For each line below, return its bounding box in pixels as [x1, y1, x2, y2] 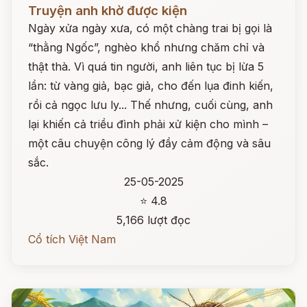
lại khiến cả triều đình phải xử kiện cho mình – [28, 117, 268, 131]
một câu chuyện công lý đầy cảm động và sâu [28, 136, 271, 150]
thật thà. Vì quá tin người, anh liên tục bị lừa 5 [28, 60, 264, 73]
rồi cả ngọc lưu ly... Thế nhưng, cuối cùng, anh [28, 98, 273, 112]
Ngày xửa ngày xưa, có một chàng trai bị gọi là [28, 21, 272, 35]
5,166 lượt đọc [116, 213, 191, 227]
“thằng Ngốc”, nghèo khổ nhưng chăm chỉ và [28, 40, 265, 54]
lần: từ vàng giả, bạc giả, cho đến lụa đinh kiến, [28, 79, 273, 93]
